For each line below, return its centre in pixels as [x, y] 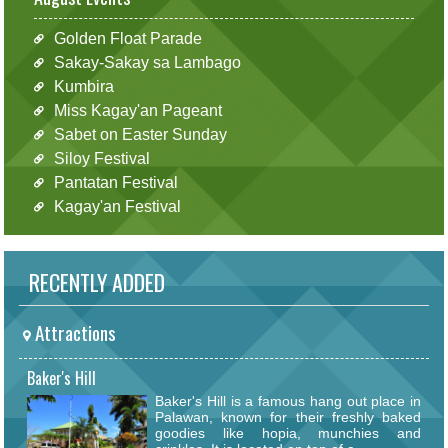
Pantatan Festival [115, 182]
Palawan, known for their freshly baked [288, 417]
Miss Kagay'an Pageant [137, 110]
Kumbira [83, 86]
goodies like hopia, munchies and [288, 433]
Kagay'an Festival [117, 206]
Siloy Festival [101, 158]
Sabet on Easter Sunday [140, 134]
